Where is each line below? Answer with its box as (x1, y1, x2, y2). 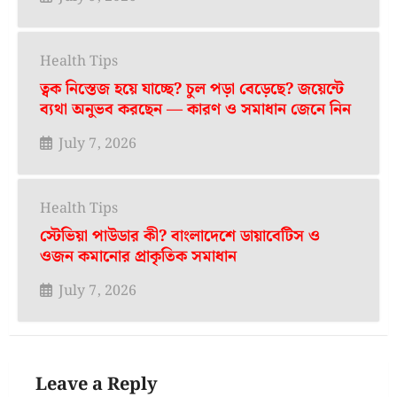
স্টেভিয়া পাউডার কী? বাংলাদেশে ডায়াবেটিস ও (40, 223, 320, 250)
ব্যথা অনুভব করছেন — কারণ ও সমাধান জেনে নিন (40, 97, 351, 123)
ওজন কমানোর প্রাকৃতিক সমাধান (40, 244, 237, 270)
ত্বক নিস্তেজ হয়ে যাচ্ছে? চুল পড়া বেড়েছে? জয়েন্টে (40, 76, 344, 103)
